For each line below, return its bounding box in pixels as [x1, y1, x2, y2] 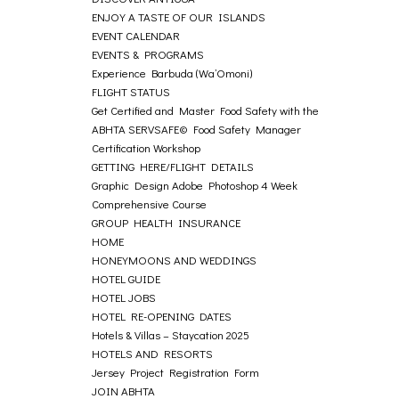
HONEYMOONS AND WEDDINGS [92, 252, 257, 267]
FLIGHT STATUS [92, 84, 171, 99]
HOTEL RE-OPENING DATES [92, 308, 232, 323]
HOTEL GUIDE [92, 271, 161, 286]
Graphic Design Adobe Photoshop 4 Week [92, 177, 298, 192]
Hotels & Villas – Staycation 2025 [92, 327, 250, 342]
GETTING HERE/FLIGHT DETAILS [92, 159, 255, 174]
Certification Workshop [92, 140, 201, 155]
